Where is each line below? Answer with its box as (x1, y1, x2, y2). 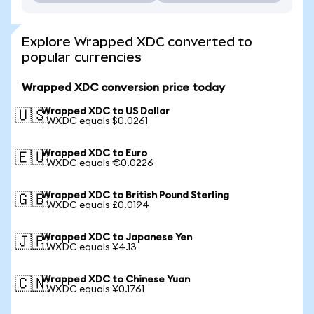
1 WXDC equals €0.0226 (41, 158, 153, 168)
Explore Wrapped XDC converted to (22, 34, 252, 49)
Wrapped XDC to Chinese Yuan (41, 275, 190, 285)
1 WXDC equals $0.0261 (41, 116, 148, 126)
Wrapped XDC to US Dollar (41, 107, 170, 116)
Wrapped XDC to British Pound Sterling (41, 191, 229, 200)
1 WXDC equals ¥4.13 (41, 243, 137, 252)
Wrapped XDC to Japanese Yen (41, 233, 192, 243)
